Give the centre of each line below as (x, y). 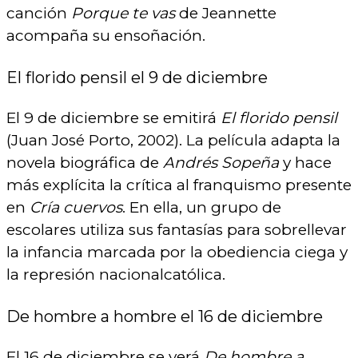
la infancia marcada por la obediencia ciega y (177, 253)
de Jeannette (226, 14)
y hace (305, 163)
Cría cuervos (76, 208)
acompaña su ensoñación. (106, 36)
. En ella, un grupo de (202, 208)
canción (39, 14)
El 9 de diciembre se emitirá (113, 118)
